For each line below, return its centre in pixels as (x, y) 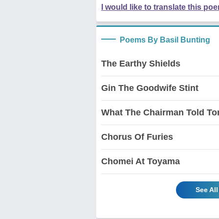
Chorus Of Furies (137, 137)
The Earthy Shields (141, 63)
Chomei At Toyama (141, 161)
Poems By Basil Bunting (165, 40)
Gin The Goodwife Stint (150, 88)
